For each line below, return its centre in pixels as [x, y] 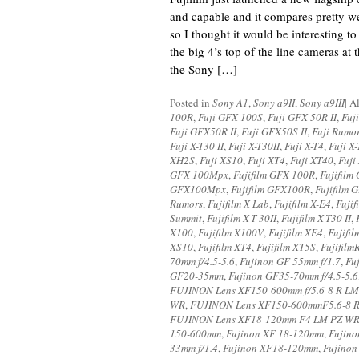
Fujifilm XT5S [286, 247]
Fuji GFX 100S [230, 117]
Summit [186, 218]
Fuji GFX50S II [274, 131]
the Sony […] [204, 69]
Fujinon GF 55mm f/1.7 [290, 261]
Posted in [191, 103]
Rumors [186, 204]
